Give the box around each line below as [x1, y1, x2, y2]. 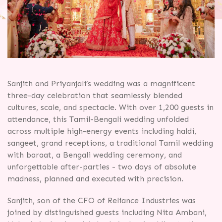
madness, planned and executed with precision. [7, 174, 183, 184]
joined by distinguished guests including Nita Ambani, [7, 208, 207, 218]
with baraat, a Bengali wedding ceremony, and [7, 150, 182, 160]
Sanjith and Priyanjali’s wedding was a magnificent [7, 79, 195, 89]
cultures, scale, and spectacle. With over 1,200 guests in [7, 103, 214, 112]
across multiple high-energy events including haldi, [7, 126, 196, 136]
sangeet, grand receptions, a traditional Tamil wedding [7, 138, 213, 148]
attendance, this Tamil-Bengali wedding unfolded [7, 114, 189, 124]
